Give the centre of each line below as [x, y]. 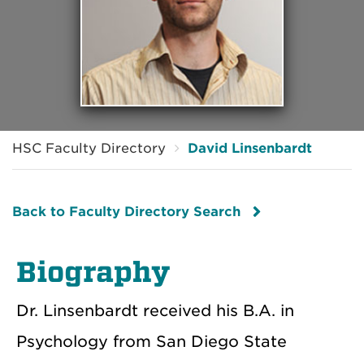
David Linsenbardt [250, 148]
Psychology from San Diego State [152, 341]
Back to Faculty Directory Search [126, 211]
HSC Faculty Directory [89, 148]
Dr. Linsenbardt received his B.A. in [155, 310]
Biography [93, 272]
